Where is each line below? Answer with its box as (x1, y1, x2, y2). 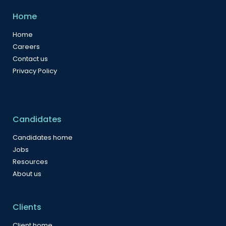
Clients (13, 201, 41, 213)
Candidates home (13, 133, 73, 143)
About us (13, 169, 41, 179)
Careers (13, 42, 40, 52)
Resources (13, 157, 48, 167)
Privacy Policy (13, 66, 57, 76)
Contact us (13, 54, 48, 64)
